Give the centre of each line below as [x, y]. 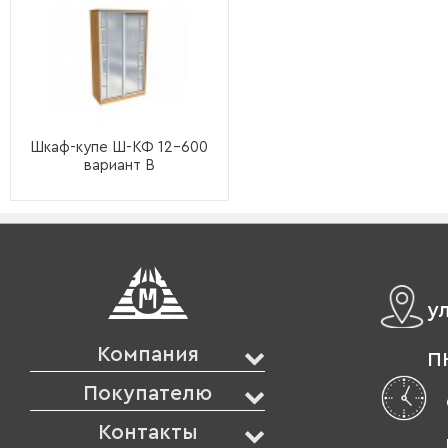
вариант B [119, 165]
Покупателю [148, 393]
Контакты [147, 432]
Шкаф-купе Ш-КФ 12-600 [119, 147]
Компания [147, 354]
